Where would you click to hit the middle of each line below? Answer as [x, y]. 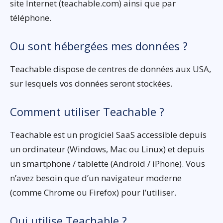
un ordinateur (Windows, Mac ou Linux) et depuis [107, 149]
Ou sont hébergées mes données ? [99, 46]
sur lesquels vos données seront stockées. [91, 83]
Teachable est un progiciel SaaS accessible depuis [108, 134]
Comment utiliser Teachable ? [87, 111]
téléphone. [31, 17]
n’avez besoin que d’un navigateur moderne [96, 178]
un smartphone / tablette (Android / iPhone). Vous [108, 163]
